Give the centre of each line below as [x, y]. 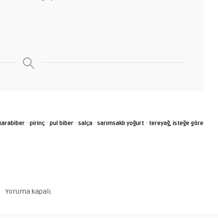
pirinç [37, 124]
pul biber [62, 124]
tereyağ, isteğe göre [176, 124]
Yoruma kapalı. [29, 192]
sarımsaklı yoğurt [121, 124]
